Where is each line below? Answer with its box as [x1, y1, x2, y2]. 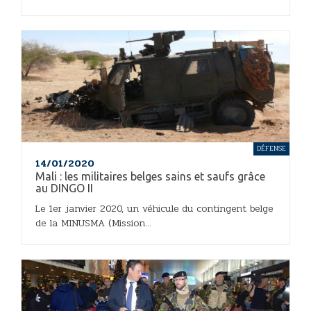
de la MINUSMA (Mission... [35, 215, 151, 230]
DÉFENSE [257, 142, 286, 154]
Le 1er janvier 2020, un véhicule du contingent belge [35, 201, 273, 216]
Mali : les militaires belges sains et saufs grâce [35, 169, 265, 183]
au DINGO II [35, 181, 93, 194]
